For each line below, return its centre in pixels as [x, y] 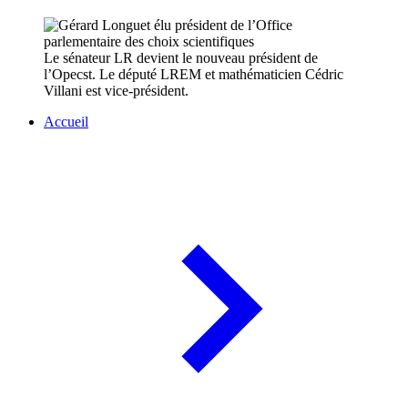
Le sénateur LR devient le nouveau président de [181, 58]
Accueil [66, 122]
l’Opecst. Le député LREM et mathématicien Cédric [194, 75]
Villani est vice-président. [116, 91]
